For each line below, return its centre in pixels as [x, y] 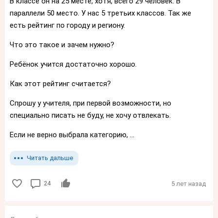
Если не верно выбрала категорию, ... [72, 135]
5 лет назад [189, 184]
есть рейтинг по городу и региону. [68, 25]
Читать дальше [50, 158]
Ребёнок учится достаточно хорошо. [74, 64]
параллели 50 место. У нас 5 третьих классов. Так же [100, 13]
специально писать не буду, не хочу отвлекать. [91, 115]
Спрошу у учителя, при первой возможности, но [91, 103]
